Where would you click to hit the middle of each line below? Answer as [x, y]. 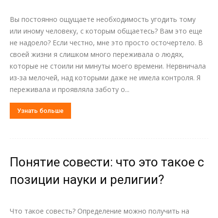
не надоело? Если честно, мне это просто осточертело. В [106, 43]
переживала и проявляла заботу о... [70, 89]
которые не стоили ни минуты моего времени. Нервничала [108, 66]
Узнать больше [40, 111]
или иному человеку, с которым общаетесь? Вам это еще [106, 31]
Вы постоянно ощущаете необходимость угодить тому [103, 19]
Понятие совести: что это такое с [107, 162]
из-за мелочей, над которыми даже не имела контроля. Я [105, 78]
